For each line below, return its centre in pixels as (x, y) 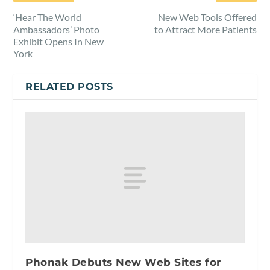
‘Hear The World (48, 17)
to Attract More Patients (205, 29)
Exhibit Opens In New (59, 41)
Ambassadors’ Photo (57, 29)
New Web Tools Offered (207, 17)
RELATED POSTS (69, 86)
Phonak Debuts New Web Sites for (123, 262)
